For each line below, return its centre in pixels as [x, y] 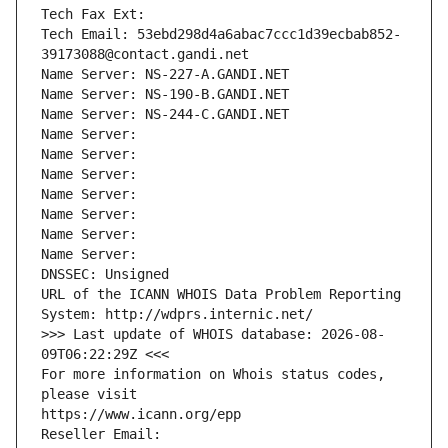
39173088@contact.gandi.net [145, 54]
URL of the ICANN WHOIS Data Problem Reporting [221, 294]
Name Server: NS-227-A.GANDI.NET [165, 74]
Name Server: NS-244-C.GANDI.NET [165, 114]
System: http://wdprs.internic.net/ [177, 314]
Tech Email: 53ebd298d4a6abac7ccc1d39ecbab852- [221, 34]
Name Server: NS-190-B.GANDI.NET [165, 94]
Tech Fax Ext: [93, 14]
